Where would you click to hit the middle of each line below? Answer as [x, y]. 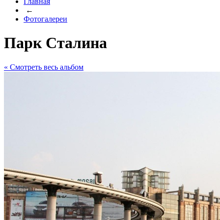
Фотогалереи [45, 19]
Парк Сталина [55, 43]
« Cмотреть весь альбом [44, 67]
